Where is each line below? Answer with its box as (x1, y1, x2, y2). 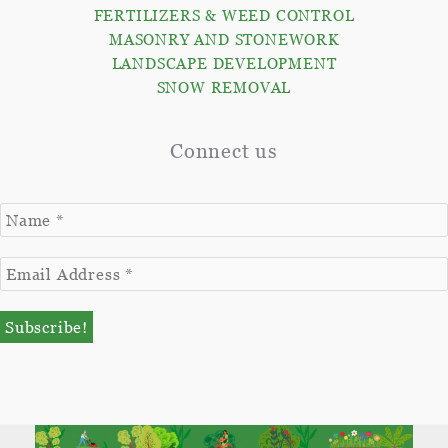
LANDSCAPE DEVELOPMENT (111, 53, 337, 72)
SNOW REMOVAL (156, 77, 292, 96)
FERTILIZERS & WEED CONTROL (93, 5, 355, 24)
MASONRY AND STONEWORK (109, 29, 339, 48)
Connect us (170, 138, 278, 163)
